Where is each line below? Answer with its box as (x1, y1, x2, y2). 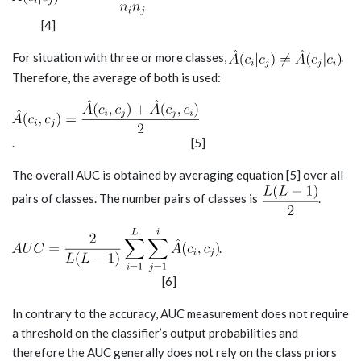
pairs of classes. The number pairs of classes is (12, 191, 263, 206)
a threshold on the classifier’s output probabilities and (12, 326, 298, 341)
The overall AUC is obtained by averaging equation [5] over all (12, 168, 343, 183)
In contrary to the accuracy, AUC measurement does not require (12, 306, 349, 322)
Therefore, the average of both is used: (12, 69, 221, 85)
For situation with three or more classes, (12, 49, 229, 64)
